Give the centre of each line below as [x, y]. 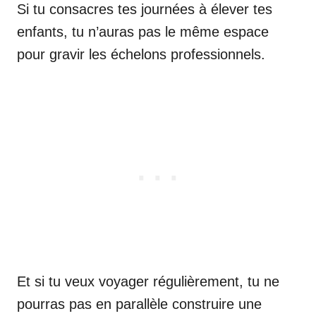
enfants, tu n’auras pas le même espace [143, 31]
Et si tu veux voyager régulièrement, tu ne [148, 281]
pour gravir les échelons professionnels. [141, 54]
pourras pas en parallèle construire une [139, 304]
